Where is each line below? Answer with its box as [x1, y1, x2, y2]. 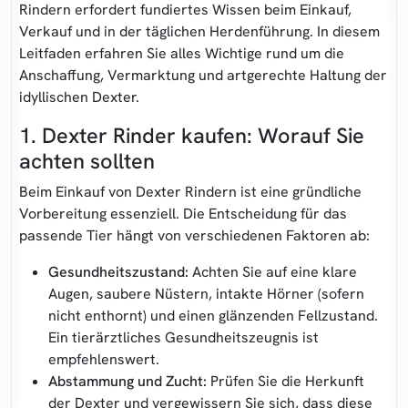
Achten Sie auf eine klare [189, 261, 357, 281]
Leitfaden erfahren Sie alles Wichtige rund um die [19, 43, 344, 63]
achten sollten [19, 147, 155, 175]
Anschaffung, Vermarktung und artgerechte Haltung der [19, 65, 387, 85]
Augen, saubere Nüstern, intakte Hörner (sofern [48, 283, 364, 303]
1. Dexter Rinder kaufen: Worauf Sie [19, 121, 364, 149]
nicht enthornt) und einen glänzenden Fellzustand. [48, 305, 378, 325]
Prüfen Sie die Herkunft [207, 371, 364, 391]
